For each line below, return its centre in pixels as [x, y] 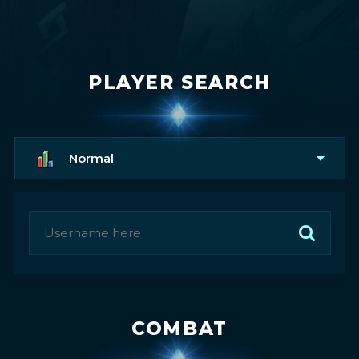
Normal [89, 158]
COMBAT [179, 329]
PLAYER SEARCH [179, 83]
